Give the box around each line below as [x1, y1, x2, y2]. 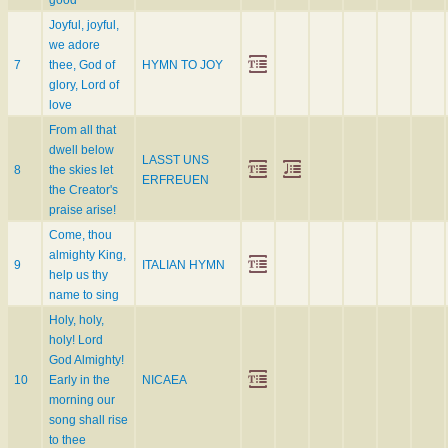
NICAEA [142, 373, 187, 388]
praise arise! [49, 203, 116, 218]
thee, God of [49, 58, 115, 73]
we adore [49, 38, 100, 53]
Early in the [49, 373, 110, 388]
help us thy [49, 268, 108, 283]
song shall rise [49, 413, 128, 428]
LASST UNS [142, 153, 209, 168]
